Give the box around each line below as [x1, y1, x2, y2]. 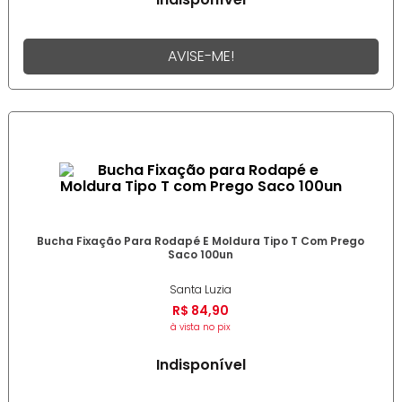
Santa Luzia [170, 282, 232, 298]
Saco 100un [168, 247, 234, 263]
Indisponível [155, 354, 246, 376]
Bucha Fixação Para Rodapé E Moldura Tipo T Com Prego [37, 233, 365, 249]
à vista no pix [170, 320, 232, 335]
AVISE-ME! [167, 45, 234, 66]
